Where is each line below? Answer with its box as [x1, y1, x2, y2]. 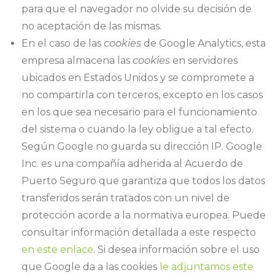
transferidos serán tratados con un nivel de [21, 192, 230, 204]
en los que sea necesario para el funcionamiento [21, 106, 257, 118]
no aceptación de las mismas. [21, 20, 161, 33]
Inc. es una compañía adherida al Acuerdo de [21, 158, 243, 170]
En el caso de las [21, 37, 104, 50]
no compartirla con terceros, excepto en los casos [21, 89, 263, 101]
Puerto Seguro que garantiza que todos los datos [21, 175, 265, 187]
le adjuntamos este [160, 261, 254, 273]
